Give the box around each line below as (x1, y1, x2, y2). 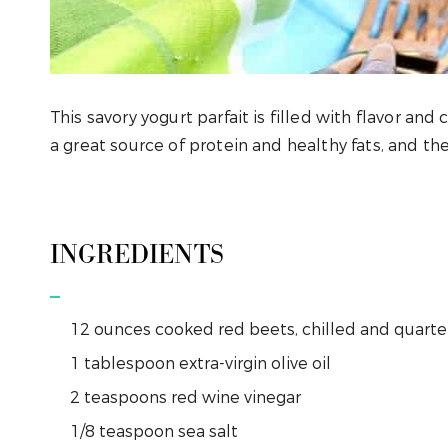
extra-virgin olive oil (179, 352, 331, 374)
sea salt (178, 420, 238, 442)
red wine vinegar (171, 386, 301, 408)
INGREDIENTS (50, 236, 224, 273)
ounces (94, 318, 151, 340)
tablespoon (84, 352, 175, 374)
